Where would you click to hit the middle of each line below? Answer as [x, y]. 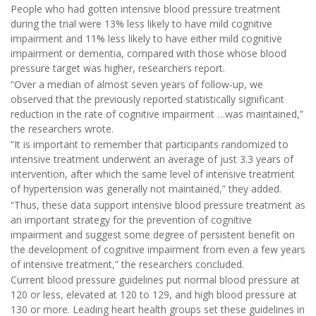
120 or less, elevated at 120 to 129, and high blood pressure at [154, 295]
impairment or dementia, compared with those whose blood [148, 54]
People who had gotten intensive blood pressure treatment [146, 9]
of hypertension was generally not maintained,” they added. [146, 189]
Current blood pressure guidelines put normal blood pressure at [155, 280]
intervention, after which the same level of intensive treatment [153, 174]
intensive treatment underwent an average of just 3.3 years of [152, 159]
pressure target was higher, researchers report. [118, 68]
